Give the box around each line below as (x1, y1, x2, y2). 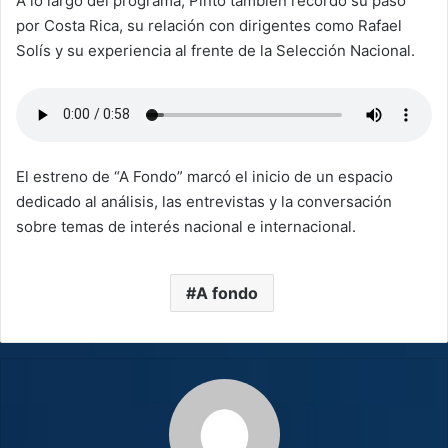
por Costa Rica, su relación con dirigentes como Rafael (16, 15, 402, 35)
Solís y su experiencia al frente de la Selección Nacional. (16, 40, 419, 60)
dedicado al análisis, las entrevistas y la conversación (16, 191, 392, 211)
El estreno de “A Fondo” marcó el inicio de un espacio (16, 166, 393, 186)
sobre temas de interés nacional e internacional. (16, 216, 356, 236)
